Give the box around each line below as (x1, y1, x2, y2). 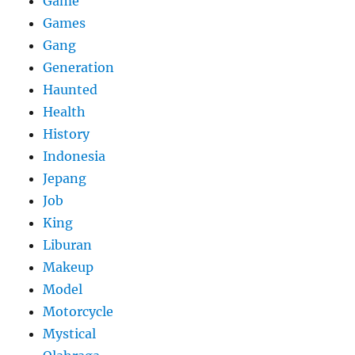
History (43, 125, 90, 142)
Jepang (43, 170, 87, 186)
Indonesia (43, 147, 106, 164)
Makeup (43, 258, 94, 275)
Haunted (43, 81, 98, 97)
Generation (43, 59, 115, 75)
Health (43, 103, 86, 120)
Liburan (43, 236, 93, 253)
